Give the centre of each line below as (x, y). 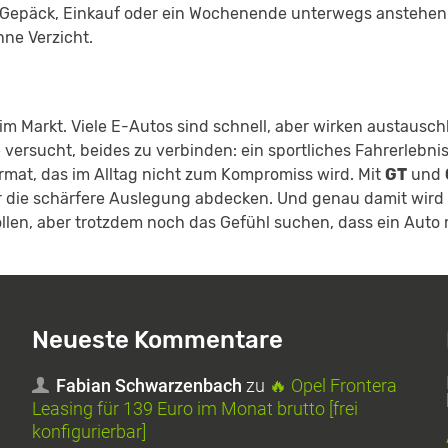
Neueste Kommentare (158, 340)
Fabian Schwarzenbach (149, 386)
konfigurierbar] (89, 432)
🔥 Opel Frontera (333, 386)
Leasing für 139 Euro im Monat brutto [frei (195, 409)
